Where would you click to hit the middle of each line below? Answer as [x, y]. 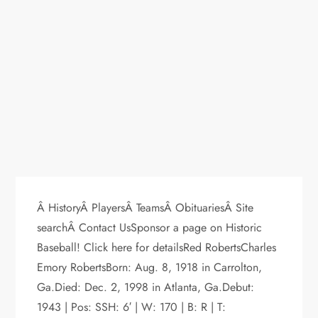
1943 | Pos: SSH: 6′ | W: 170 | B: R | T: [132, 307]
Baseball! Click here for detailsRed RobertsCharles [157, 247]
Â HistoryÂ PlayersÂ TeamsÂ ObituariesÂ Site [146, 207]
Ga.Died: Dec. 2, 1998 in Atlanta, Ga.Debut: [146, 287]
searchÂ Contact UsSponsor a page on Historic [150, 227]
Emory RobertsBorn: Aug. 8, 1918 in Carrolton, [150, 267]
